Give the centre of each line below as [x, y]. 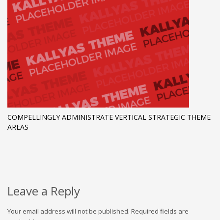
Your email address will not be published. [69, 211]
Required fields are [160, 211]
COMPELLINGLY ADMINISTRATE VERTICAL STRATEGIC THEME [109, 117]
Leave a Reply [44, 191]
